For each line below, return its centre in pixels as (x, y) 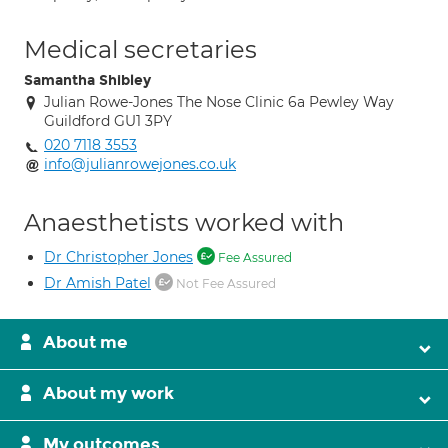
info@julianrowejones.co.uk (140, 164)
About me (85, 342)
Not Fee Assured (224, 283)
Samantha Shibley (87, 80)
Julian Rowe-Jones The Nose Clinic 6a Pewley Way (219, 102)
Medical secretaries (140, 49)
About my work (108, 393)
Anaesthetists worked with (184, 222)
